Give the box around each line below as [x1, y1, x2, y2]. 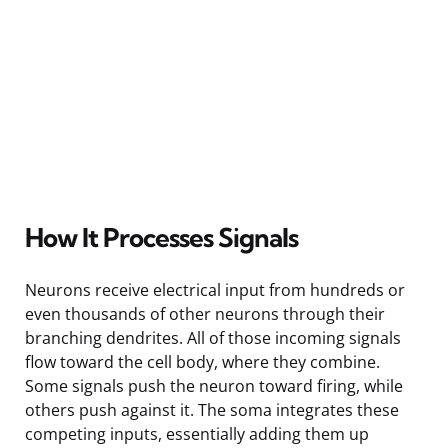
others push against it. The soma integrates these [25, 398, 399, 421]
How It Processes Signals [25, 220, 298, 254]
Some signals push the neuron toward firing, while [25, 374, 403, 397]
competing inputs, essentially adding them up [25, 422, 369, 445]
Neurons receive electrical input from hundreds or [25, 278, 405, 301]
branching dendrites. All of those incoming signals [25, 326, 401, 349]
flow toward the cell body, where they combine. [25, 350, 380, 373]
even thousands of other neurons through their [25, 302, 385, 325]
